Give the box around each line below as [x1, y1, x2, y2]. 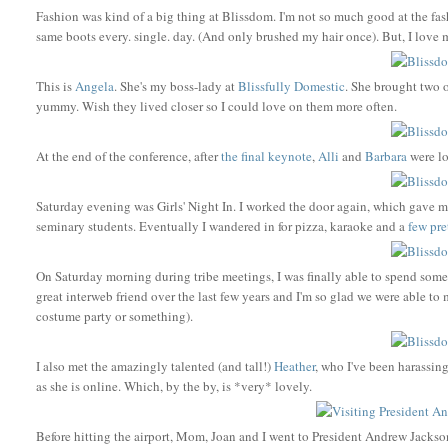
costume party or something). [36, 306, 194, 325]
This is [36, 76, 76, 95]
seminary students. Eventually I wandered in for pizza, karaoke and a [36, 216, 409, 235]
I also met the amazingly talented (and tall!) [36, 356, 275, 375]
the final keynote [221, 146, 313, 165]
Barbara [365, 146, 408, 165]
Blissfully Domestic [238, 76, 346, 95]
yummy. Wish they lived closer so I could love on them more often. [36, 96, 398, 115]
